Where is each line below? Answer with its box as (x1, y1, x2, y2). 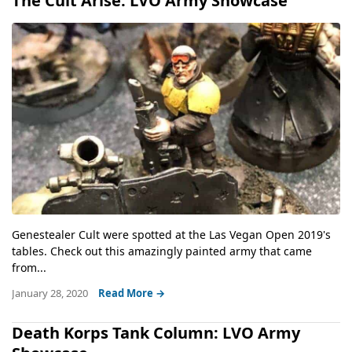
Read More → (98, 285, 165, 300)
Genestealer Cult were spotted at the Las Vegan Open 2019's (12, 226, 331, 242)
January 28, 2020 (12, 285, 90, 300)
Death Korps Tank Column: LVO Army (12, 321, 300, 343)
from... (12, 259, 46, 275)
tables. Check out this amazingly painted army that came (12, 243, 312, 258)
